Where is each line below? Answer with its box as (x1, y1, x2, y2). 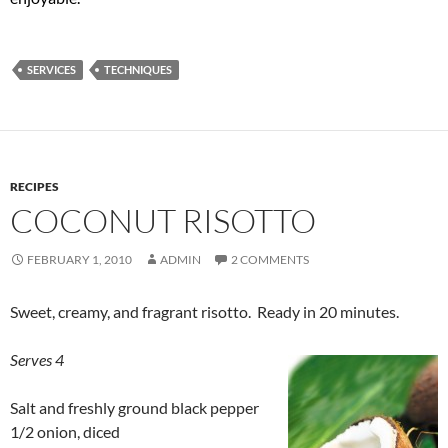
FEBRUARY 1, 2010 (27, 251, 132, 267)
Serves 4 (10, 349, 64, 369)
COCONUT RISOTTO (10, 199, 316, 241)
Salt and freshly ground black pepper (10, 397, 259, 417)
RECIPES (10, 178, 59, 194)
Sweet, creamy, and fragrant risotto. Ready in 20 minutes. (10, 301, 399, 321)
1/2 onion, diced (10, 421, 120, 441)
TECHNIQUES (104, 62, 172, 76)
